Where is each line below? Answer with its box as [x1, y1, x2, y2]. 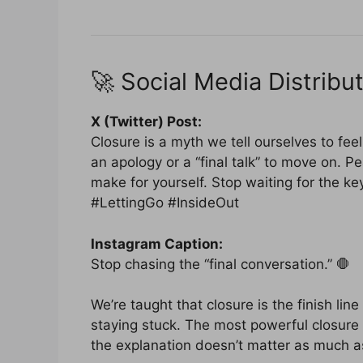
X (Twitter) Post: [91, 113, 202, 130]
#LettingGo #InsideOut [91, 194, 239, 211]
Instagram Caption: [91, 235, 223, 252]
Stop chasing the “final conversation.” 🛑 [91, 255, 350, 272]
